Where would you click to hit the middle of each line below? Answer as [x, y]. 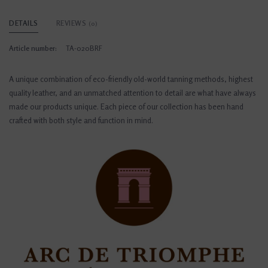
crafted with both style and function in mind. [81, 121]
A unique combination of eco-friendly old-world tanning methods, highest [131, 79]
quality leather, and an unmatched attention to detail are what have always [133, 93]
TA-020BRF [84, 48]
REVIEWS [72, 23]
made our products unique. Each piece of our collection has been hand [126, 107]
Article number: [33, 48]
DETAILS [24, 23]
